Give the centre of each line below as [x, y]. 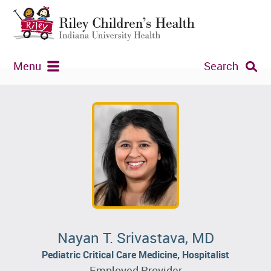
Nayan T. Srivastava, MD [135, 237]
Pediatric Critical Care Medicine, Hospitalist [135, 254]
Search [221, 66]
